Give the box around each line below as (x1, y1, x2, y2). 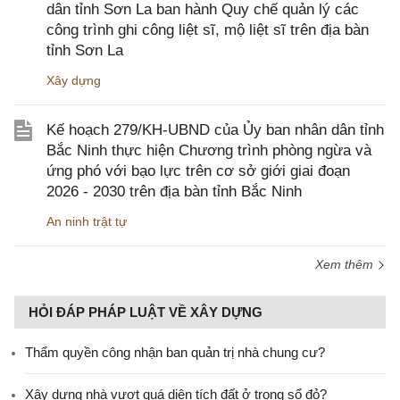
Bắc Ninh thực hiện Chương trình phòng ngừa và (46, 142, 371, 159)
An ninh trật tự (46, 214, 127, 229)
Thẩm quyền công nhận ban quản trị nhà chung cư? (25, 345, 325, 360)
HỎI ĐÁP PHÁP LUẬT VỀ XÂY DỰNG (29, 304, 262, 320)
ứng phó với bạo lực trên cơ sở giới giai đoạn (46, 162, 350, 179)
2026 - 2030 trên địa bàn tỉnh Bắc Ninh (46, 183, 302, 200)
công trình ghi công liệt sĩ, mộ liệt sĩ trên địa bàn (46, 21, 369, 38)
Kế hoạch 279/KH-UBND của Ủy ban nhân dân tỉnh (46, 121, 384, 138)
